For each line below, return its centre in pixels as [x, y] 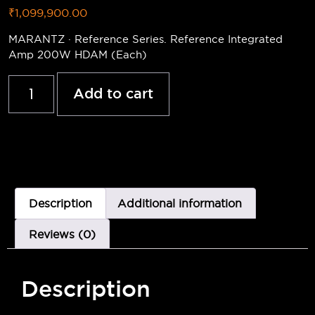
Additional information [179, 204]
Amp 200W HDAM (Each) [78, 54]
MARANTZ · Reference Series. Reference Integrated [146, 39]
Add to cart [113, 95]
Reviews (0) [63, 234]
